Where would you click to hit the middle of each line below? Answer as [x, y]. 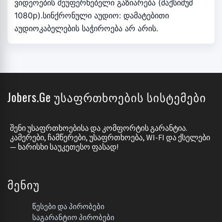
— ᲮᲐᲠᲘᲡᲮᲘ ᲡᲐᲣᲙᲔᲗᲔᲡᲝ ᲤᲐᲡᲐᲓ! [64, 146]
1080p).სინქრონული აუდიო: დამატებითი [92, 16]
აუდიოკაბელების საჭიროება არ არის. [86, 28]
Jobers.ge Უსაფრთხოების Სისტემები [107, 97]
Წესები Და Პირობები [68, 206]
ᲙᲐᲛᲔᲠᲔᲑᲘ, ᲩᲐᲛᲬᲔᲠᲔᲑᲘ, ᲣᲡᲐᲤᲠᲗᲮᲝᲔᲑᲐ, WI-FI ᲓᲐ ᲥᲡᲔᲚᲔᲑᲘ [110, 137]
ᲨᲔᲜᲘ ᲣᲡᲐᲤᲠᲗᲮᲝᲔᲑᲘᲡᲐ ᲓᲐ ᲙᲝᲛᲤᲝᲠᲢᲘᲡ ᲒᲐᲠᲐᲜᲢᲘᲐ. [99, 128]
